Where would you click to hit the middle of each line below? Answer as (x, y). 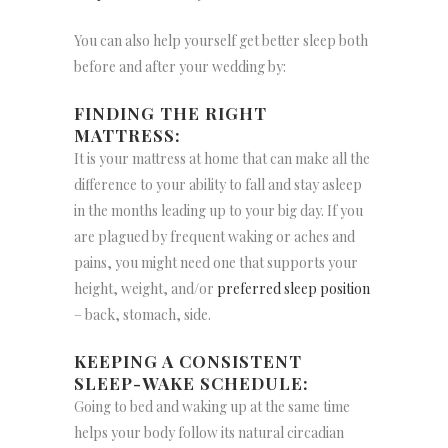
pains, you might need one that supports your (216, 263)
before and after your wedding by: (180, 67)
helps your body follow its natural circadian (209, 433)
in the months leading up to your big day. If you (218, 211)
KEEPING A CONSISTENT (188, 361)
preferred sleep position (292, 289)
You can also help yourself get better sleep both (221, 41)
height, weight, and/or (144, 289)
